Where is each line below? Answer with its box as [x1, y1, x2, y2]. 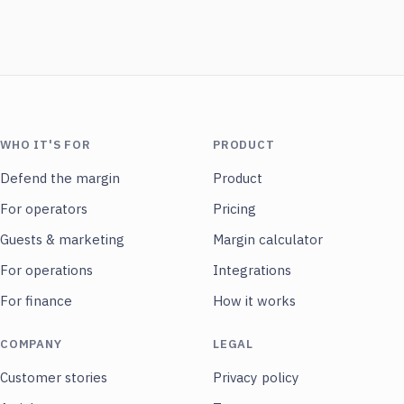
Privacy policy [213, 369, 299, 387]
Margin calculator [213, 231, 323, 249]
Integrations [213, 262, 291, 280]
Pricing [213, 200, 256, 218]
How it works [213, 292, 296, 310]
